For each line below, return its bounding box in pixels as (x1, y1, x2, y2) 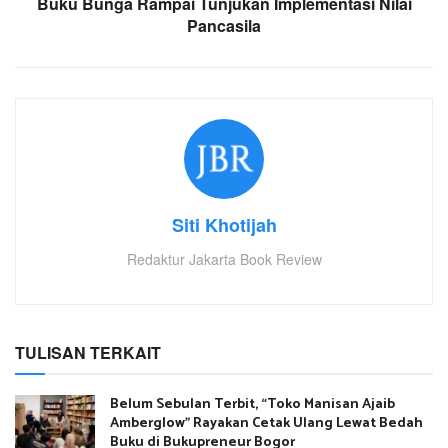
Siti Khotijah (171, 212, 277, 239)
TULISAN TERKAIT (15, 341, 161, 365)
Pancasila (187, 14, 261, 38)
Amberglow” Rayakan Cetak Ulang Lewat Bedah (110, 412, 423, 436)
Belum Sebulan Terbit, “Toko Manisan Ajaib (110, 393, 395, 417)
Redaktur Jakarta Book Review (126, 249, 322, 270)
